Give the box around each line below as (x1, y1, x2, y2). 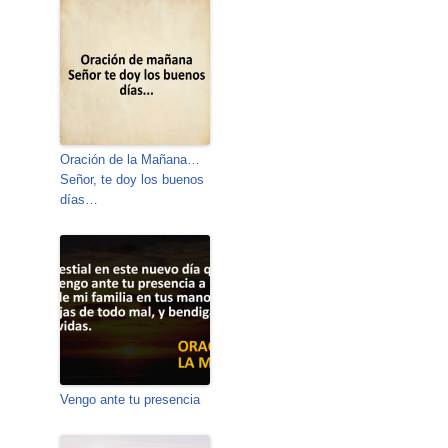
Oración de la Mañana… (60, 151, 201, 167)
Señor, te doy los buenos (60, 171, 205, 187)
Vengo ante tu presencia (60, 391, 201, 407)
